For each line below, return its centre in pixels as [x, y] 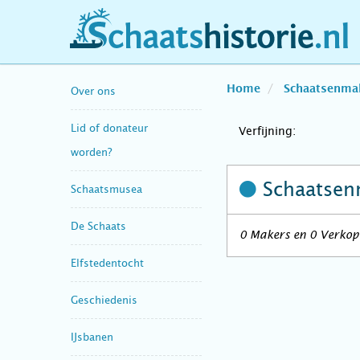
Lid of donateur [109, 128]
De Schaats [98, 226]
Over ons [93, 91]
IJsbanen [92, 337]
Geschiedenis [104, 300]
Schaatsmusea [106, 189]
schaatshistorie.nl [142, 43]
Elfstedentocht [107, 263]
